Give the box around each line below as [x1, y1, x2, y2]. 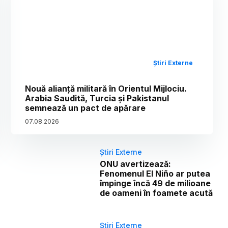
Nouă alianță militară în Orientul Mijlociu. [25, 83, 187, 94]
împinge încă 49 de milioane [100, 178, 211, 188]
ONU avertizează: [100, 158, 172, 169]
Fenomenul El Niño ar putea [100, 168, 211, 179]
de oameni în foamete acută [100, 187, 213, 198]
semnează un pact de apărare [25, 102, 146, 113]
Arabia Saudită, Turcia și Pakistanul [25, 93, 169, 103]
